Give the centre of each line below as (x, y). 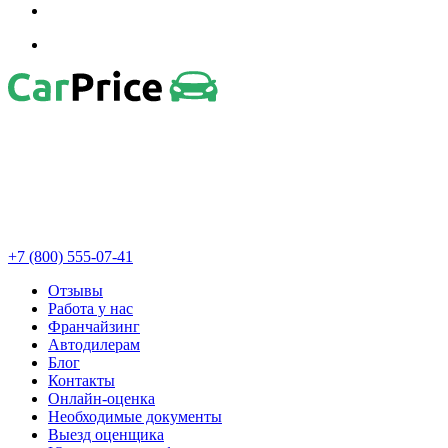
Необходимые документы (135, 417)
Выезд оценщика (106, 435)
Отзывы (75, 291)
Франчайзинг (94, 327)
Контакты (81, 381)
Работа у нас (90, 309)
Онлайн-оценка (101, 399)
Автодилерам (94, 345)
